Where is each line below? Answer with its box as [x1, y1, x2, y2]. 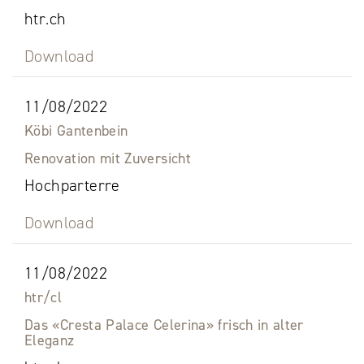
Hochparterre [24, 175, 120, 197]
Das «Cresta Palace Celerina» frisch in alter [24, 315, 304, 336]
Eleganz [24, 331, 75, 351]
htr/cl [24, 288, 63, 308]
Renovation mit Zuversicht [24, 149, 191, 169]
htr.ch [24, 8, 67, 30]
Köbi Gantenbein [24, 121, 128, 141]
